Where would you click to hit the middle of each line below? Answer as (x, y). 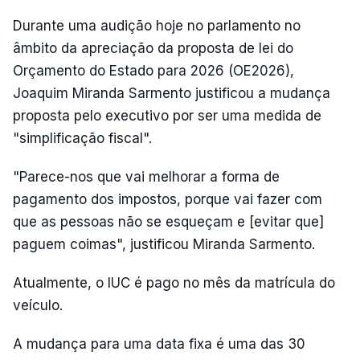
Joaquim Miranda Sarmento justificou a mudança (172, 93)
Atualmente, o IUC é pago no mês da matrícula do (174, 282)
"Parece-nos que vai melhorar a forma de (146, 176)
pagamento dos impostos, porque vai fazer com (168, 199)
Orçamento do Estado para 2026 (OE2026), (153, 70)
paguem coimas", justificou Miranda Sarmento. (164, 244)
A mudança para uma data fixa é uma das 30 (159, 344)
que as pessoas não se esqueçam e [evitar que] (168, 221)
